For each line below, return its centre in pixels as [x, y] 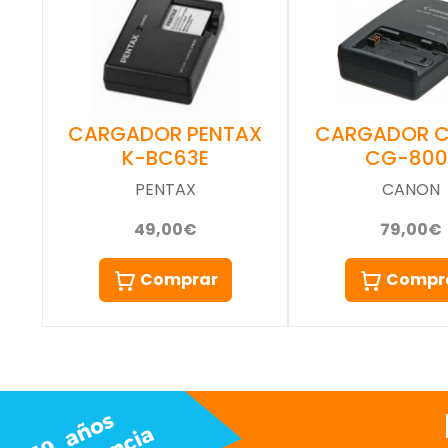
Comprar [178, 280]
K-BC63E [165, 158]
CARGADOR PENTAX [165, 134]
